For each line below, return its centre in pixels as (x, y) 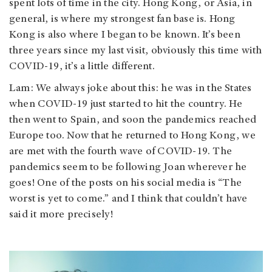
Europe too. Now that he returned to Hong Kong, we (132, 136)
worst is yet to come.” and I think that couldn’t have (128, 199)
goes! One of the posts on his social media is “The (126, 183)
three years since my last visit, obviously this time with (136, 51)
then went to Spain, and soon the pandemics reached (133, 120)
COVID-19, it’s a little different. (83, 66)
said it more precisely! (61, 215)
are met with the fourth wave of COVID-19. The (121, 151)
